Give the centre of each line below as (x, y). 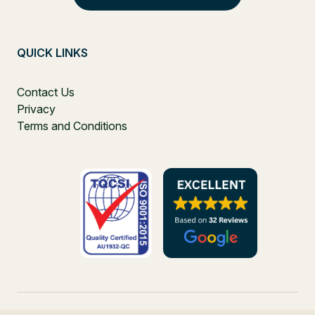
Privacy (36, 109)
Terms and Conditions (72, 126)
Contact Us (46, 92)
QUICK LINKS (52, 52)
